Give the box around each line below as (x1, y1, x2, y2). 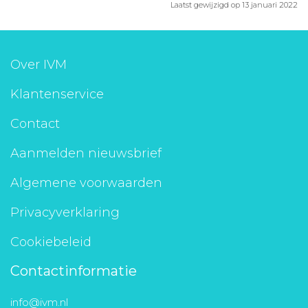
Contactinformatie (10, 263, 137, 279)
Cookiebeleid (10, 234, 91, 250)
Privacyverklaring (10, 205, 120, 220)
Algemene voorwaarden (10, 175, 162, 190)
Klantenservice (10, 87, 104, 102)
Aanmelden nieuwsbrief (10, 146, 162, 161)
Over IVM (10, 57, 67, 72)
